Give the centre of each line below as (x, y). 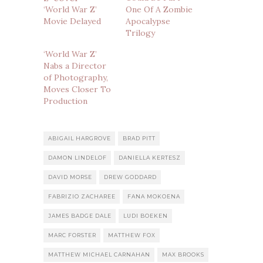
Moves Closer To (77, 90)
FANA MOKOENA (154, 197)
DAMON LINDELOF (77, 158)
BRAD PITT (139, 139)
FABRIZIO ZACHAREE (82, 197)
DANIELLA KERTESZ (150, 158)
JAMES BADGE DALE (80, 216)
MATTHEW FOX (132, 235)
